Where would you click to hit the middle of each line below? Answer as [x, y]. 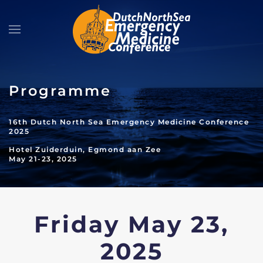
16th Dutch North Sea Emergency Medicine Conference [129, 122]
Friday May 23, [131, 224]
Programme [60, 91]
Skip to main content [68, 33]
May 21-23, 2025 [43, 159]
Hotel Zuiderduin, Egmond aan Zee [85, 149]
